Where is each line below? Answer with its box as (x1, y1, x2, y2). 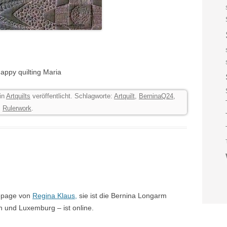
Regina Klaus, (32, 192, 77, 200)
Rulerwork (3, 104, 31, 112)
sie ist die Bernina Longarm (77, 192, 167, 200)
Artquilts (6, 92, 30, 100)
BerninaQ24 (139, 92, 173, 100)
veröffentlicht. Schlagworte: (30, 92, 114, 100)
